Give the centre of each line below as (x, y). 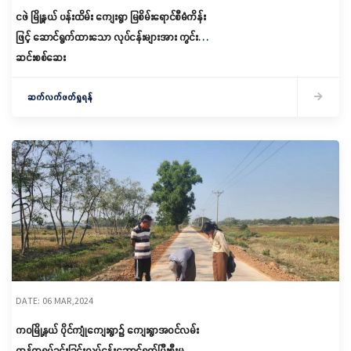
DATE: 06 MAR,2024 (54, 300)
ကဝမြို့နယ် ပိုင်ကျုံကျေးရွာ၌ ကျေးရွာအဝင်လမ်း (107, 330)
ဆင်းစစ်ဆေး (41, 57)
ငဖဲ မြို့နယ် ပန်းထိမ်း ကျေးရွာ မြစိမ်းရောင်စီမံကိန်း (110, 16)
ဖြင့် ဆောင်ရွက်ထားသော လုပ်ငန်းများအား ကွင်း (107, 37)
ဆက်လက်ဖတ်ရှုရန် (60, 97)
